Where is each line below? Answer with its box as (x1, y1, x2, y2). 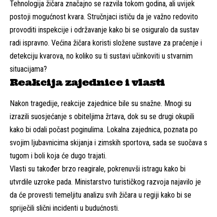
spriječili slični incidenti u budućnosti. (10, 203, 119, 213)
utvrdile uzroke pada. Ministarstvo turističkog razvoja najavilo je (10, 177, 201, 186)
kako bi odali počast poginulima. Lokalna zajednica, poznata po (10, 124, 198, 134)
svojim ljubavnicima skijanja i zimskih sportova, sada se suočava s (10, 138, 207, 147)
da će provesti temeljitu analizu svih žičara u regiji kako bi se (10, 190, 191, 200)
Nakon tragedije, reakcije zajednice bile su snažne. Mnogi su (10, 98, 191, 108)
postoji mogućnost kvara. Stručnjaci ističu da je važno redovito (10, 12, 198, 21)
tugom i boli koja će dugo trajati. (10, 151, 107, 160)
